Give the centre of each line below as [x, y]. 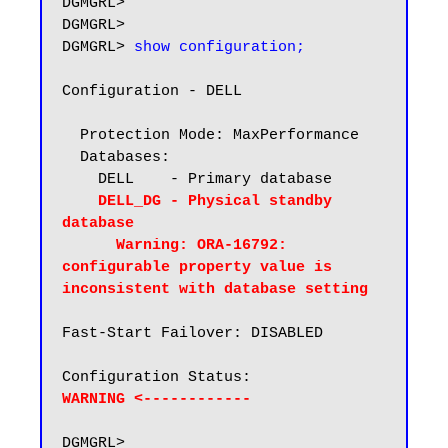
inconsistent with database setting [215, 289]
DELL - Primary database [80, 179]
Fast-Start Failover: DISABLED [192, 333]
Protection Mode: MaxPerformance [71, 135]
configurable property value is [197, 267]
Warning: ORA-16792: [89, 245]
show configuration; [219, 47]
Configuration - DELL [152, 91]
